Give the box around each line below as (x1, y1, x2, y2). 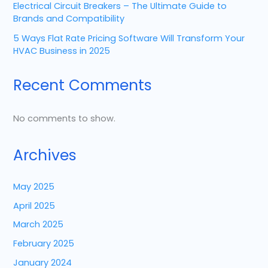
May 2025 (13, 180, 55, 193)
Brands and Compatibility (13, 13, 125, 25)
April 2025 (13, 199, 56, 212)
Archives (13, 145, 77, 166)
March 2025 (13, 218, 64, 231)
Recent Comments (13, 74, 153, 96)
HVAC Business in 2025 (13, 45, 111, 57)
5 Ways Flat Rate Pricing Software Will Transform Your (13, 32, 245, 45)
